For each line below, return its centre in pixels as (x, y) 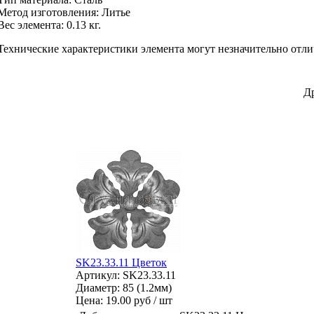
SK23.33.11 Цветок (121, 262)
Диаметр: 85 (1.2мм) (124, 287)
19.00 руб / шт (139, 300)
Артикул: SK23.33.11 (126, 275)
